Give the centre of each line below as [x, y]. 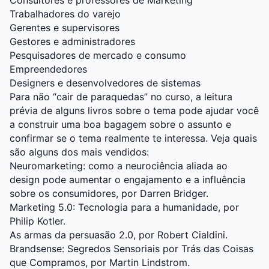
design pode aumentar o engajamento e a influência [128, 180]
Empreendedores [48, 69]
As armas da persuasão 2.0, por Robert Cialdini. [119, 235]
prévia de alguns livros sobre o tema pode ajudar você [134, 111]
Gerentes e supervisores [65, 28]
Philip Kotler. [38, 221]
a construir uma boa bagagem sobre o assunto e [120, 125]
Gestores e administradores [72, 42]
